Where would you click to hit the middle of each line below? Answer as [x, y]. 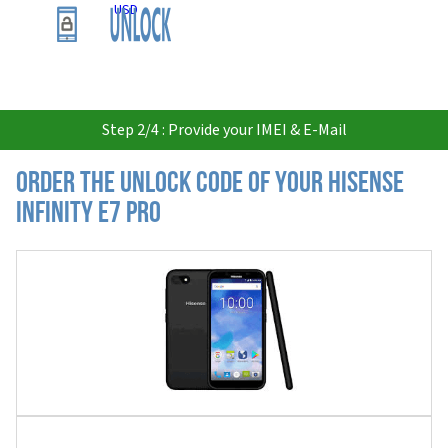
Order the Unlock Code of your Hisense [210, 184]
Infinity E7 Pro [88, 214]
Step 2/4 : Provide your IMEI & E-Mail [224, 130]
